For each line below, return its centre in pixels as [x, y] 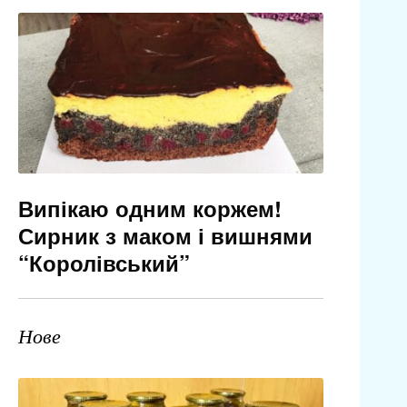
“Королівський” [104, 263]
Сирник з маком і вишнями [165, 236]
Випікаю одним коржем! [149, 208]
